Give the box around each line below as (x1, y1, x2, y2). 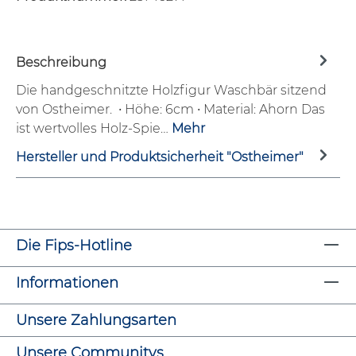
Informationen (16, 274, 118, 292)
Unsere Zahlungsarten (16, 311, 176, 329)
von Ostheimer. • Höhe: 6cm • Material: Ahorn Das (16, 101, 325, 117)
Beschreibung (16, 55, 106, 71)
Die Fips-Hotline (16, 237, 132, 254)
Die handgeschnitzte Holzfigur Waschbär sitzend (16, 82, 327, 98)
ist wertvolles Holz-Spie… (16, 120, 172, 136)
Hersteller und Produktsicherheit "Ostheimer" (16, 149, 304, 165)
